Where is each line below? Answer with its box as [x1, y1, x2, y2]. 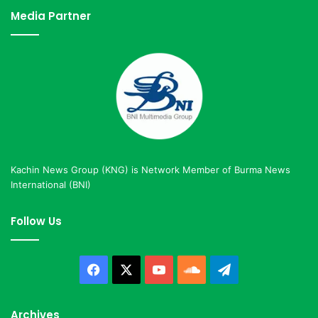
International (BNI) [11, 178, 91, 190]
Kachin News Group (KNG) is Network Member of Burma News [11, 163, 290, 175]
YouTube [165, 261, 217, 277]
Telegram [231, 261, 287, 277]
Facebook [100, 261, 160, 277]
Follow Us [11, 213, 62, 229]
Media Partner [11, 8, 91, 23]
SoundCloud [199, 261, 273, 277]
